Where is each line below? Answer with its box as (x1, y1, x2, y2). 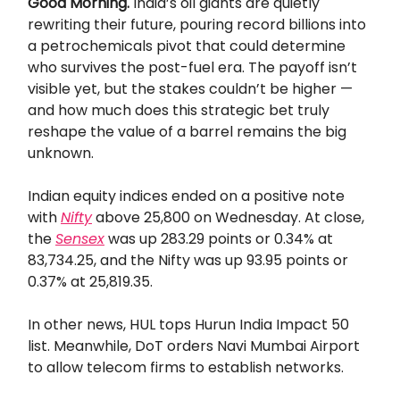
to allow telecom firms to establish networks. (28, 357, 344, 379)
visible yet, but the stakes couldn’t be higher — (28, 79, 353, 100)
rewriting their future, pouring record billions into (28, 14, 366, 36)
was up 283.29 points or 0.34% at (104, 229, 333, 250)
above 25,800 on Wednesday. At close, (92, 207, 364, 229)
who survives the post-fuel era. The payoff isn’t (28, 57, 357, 79)
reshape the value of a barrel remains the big (28, 121, 346, 143)
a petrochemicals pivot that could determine (28, 36, 346, 57)
